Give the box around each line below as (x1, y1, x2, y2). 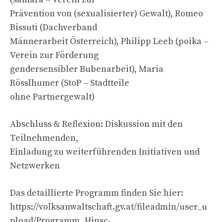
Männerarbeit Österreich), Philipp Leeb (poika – (10, 35, 209, 47)
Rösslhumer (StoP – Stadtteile (10, 77, 129, 89)
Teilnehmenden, (10, 132, 78, 144)
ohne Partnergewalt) (10, 91, 95, 103)
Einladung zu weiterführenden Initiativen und (10, 146, 200, 158)
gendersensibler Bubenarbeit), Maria (10, 63, 164, 75)
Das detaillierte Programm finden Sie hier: (10, 187, 183, 199)
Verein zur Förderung (10, 49, 99, 61)
